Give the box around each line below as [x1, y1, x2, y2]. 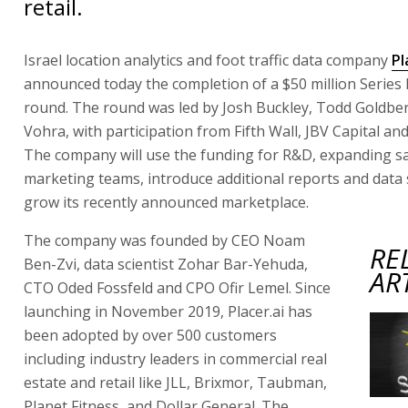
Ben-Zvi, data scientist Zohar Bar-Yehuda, [24, 253, 308, 274]
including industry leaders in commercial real [24, 348, 327, 369]
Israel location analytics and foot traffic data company [24, 49, 392, 70]
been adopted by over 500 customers [24, 324, 277, 345]
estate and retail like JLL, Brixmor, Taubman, [24, 372, 327, 393]
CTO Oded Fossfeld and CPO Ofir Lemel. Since [24, 277, 331, 298]
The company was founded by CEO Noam [24, 229, 305, 250]
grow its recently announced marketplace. [24, 191, 309, 212]
